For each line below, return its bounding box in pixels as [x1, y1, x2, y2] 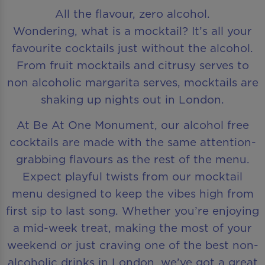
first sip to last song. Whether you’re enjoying [6, 203, 259, 219]
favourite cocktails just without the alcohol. [12, 40, 253, 56]
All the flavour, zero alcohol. [55, 5, 210, 21]
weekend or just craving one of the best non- [7, 237, 258, 253]
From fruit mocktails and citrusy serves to [16, 57, 249, 73]
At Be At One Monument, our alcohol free [16, 117, 249, 133]
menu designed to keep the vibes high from [11, 186, 254, 202]
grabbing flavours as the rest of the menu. [15, 151, 250, 167]
